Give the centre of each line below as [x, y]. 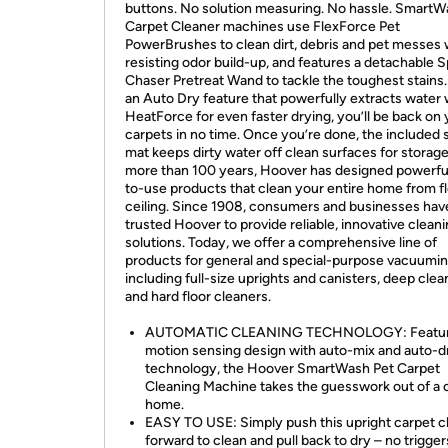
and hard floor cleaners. [198, 296]
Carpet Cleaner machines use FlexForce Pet [262, 26]
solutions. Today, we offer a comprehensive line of [281, 242]
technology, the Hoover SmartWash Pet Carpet [292, 368]
